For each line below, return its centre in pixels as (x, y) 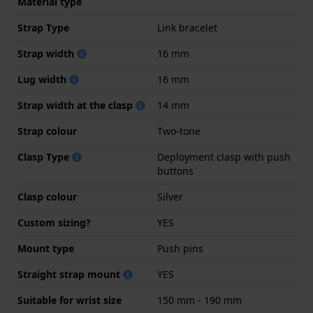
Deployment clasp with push (224, 157)
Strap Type (43, 28)
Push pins (180, 249)
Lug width (43, 80)
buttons (175, 171)
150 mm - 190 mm (199, 300)
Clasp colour (47, 197)
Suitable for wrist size (70, 300)
